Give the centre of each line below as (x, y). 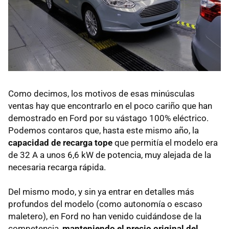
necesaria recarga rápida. (57, 167)
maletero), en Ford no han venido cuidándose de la (105, 216)
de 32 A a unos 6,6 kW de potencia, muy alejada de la (110, 155)
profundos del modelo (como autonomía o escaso (105, 204)
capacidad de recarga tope (60, 142)
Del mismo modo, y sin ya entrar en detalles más (101, 191)
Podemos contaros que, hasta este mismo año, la (104, 130)
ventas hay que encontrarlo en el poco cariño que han (110, 106)
